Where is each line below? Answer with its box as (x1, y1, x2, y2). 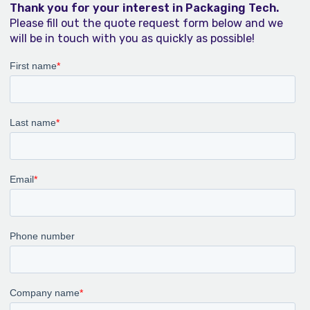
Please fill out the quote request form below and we (9, 17, 283, 30)
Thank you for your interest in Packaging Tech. (9, 1, 279, 15)
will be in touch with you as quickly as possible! (9, 32, 255, 45)
